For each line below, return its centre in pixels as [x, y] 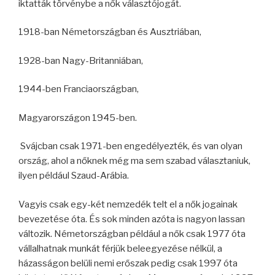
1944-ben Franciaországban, [79, 89]
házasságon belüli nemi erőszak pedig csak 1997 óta [128, 263]
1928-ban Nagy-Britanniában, [81, 60]
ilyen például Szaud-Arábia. [74, 176]
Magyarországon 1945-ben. [78, 118]
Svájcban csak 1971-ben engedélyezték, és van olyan [130, 146]
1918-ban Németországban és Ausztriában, [110, 32]
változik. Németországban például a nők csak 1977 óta [132, 234]
